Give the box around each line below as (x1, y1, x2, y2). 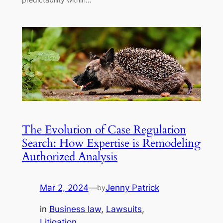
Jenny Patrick (105, 183, 159, 193)
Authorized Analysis (21, 149, 117, 164)
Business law (49, 204, 101, 214)
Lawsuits (106, 204, 142, 214)
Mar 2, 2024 (39, 183, 89, 193)
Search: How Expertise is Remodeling (21, 135, 201, 151)
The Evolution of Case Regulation (21, 122, 186, 137)
